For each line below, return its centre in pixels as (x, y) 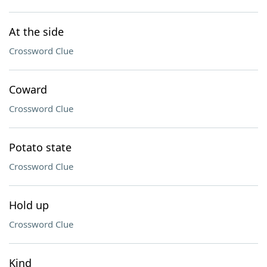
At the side (36, 32)
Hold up (29, 205)
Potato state (40, 147)
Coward (28, 89)
